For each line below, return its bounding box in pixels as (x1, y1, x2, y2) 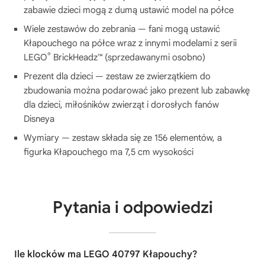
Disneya (24, 113, 54, 124)
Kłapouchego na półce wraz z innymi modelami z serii (24, 37, 237, 49)
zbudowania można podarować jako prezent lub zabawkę (24, 85, 250, 96)
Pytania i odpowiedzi (52, 196, 213, 218)
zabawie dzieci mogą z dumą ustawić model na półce (24, 4, 234, 15)
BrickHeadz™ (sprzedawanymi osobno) (51, 51, 205, 63)
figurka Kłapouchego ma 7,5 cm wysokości (24, 146, 193, 157)
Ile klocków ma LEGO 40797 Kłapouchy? (14, 248, 198, 260)
